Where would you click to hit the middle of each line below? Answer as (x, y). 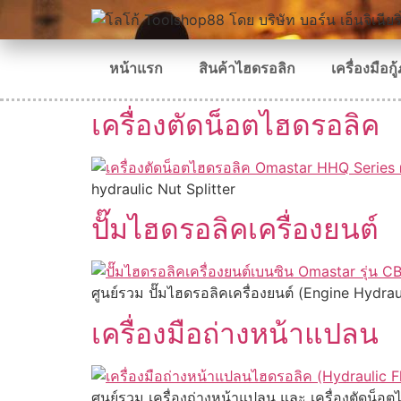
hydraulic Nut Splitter (163, 189)
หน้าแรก (136, 68)
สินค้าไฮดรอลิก (247, 68)
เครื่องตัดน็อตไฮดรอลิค (235, 125)
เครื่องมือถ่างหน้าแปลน (235, 333)
